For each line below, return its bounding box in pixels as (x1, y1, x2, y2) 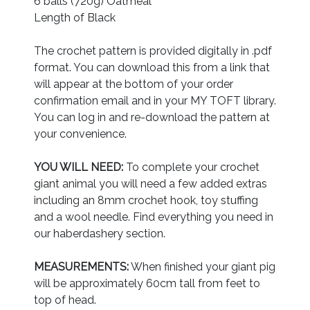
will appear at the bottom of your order (34, 77, 233, 91)
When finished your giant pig (129, 259, 275, 273)
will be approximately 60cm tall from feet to (34, 276, 260, 290)
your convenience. (34, 127, 127, 140)
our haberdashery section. (34, 226, 165, 240)
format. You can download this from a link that (34, 60, 270, 74)
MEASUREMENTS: (34, 259, 129, 273)
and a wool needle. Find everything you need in (34, 210, 273, 224)
